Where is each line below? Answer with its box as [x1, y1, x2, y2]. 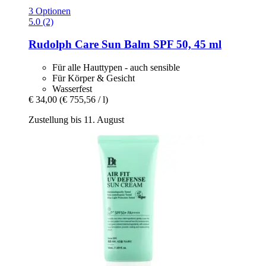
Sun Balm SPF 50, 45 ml [99, 38, 221, 51]
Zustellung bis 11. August [28, 114, 124, 125]
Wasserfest [52, 83, 92, 94]
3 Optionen [28, 5, 71, 16]
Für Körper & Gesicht [52, 72, 135, 83]
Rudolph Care [28, 38, 99, 51]
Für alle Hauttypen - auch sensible [52, 62, 180, 72]
